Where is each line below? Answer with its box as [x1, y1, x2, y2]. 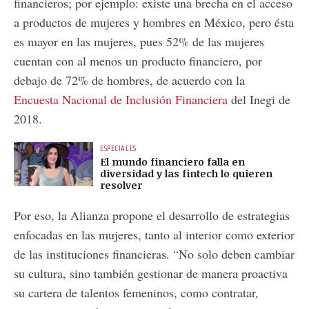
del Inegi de [231, 90, 290, 108]
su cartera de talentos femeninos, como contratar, [14, 284, 259, 301]
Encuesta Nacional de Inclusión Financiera [14, 90, 228, 108]
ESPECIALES [100, 141, 137, 154]
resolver [100, 177, 142, 192]
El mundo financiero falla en [100, 154, 245, 168]
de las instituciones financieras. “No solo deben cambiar [14, 246, 295, 263]
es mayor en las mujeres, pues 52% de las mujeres [14, 32, 264, 50]
